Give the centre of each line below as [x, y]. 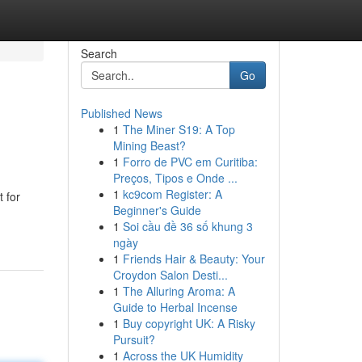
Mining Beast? [149, 145]
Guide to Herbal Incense [175, 307]
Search [99, 53]
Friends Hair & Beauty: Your [194, 259]
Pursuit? [134, 339]
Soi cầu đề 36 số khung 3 [187, 226]
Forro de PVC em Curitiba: [190, 162]
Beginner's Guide [157, 210]
